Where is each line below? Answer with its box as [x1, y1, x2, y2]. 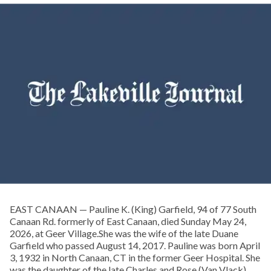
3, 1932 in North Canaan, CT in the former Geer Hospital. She [10, 252, 260, 264]
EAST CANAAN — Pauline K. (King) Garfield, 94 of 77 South [10, 203, 256, 215]
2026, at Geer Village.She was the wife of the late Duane [10, 227, 238, 240]
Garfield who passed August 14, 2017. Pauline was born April [10, 240, 260, 252]
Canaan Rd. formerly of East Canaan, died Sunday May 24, [10, 215, 246, 227]
